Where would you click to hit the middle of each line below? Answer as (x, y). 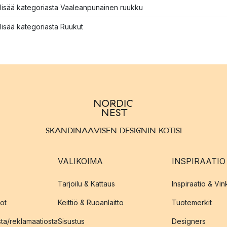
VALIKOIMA (80, 161)
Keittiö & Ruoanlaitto (91, 202)
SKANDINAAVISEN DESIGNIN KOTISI (113, 130)
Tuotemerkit (192, 202)
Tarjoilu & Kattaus (86, 184)
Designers (189, 221)
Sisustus (71, 221)
